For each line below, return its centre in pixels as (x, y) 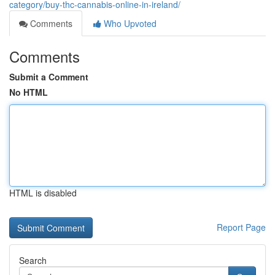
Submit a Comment (49, 77)
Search (33, 260)
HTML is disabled (43, 193)
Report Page (241, 227)
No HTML (29, 92)
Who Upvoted (129, 23)
